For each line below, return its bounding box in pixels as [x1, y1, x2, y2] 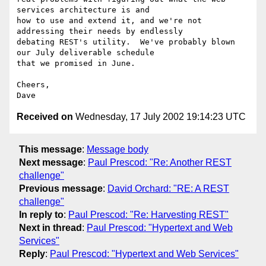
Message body [87, 144, 148, 154]
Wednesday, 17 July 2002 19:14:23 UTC [73, 112, 246, 122]
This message [19, 144, 82, 154]
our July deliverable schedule [17, 48, 154, 58]
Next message [19, 157, 83, 167]
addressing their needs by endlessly [17, 27, 183, 36]
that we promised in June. [17, 59, 135, 68]
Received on [17, 112, 73, 122]
